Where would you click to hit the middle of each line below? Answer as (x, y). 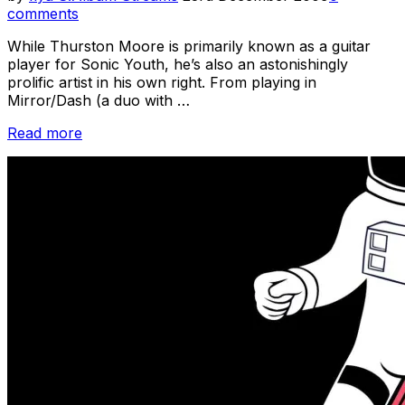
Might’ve (110, 241)
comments (43, 14)
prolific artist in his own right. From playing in (162, 83)
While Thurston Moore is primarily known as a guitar (189, 47)
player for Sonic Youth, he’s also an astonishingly (178, 65)
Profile (104, 295)
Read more (45, 133)
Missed (105, 259)
